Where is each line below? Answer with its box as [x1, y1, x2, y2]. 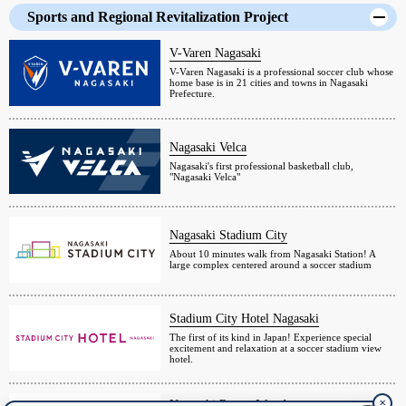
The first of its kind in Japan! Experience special [169, 331, 372, 343]
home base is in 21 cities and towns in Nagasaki [169, 77, 369, 89]
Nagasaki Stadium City [169, 228, 288, 243]
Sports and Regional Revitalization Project [27, 9, 288, 25]
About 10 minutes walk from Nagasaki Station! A [169, 248, 376, 260]
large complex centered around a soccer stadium [169, 259, 372, 271]
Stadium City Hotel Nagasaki [169, 311, 320, 325]
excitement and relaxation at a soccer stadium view [169, 342, 382, 353]
